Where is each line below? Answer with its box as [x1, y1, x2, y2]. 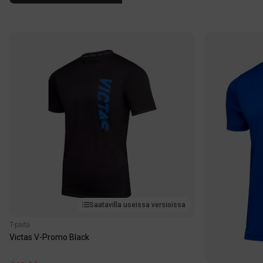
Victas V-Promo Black [9, 232, 89, 242]
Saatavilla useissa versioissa [89, 201, 186, 209]
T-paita [9, 221, 30, 229]
